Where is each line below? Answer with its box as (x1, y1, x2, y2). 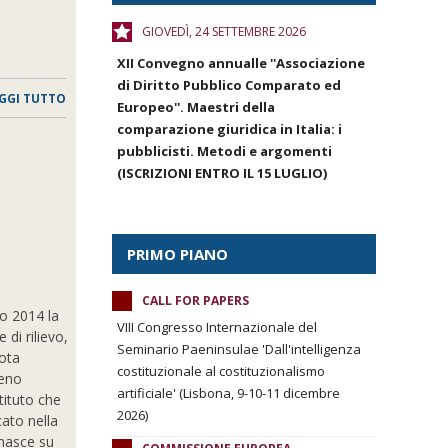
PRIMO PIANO (127, 244, 228, 264)
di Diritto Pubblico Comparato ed (117, 76, 341, 94)
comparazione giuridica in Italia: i (117, 120, 342, 138)
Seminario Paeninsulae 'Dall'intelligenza (117, 340, 361, 358)
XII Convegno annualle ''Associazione (117, 54, 365, 72)
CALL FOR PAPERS (142, 292, 249, 309)
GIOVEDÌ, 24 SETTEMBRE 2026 (142, 23, 306, 40)
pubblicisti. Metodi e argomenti (117, 142, 332, 160)
